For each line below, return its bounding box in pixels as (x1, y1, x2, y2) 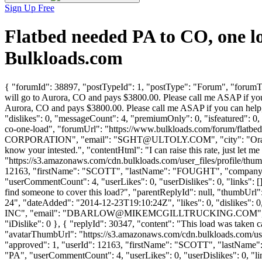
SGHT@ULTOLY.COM (118, 134, 211, 144)
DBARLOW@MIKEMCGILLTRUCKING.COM (67, 208, 257, 218)
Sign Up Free (5, 3, 54, 13)
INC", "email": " (5, 208, 67, 218)
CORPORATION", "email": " (5, 134, 118, 144)
